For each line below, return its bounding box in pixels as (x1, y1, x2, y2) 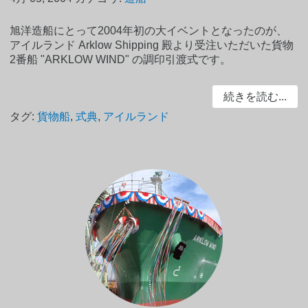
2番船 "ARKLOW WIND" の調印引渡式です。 (10, 54, 232, 66)
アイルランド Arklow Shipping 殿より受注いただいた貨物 (10, 39, 294, 52)
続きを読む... (223, 91, 287, 103)
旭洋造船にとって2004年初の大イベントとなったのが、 (10, 25, 288, 37)
